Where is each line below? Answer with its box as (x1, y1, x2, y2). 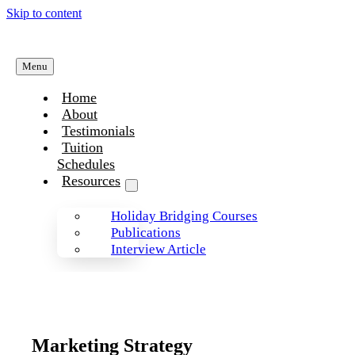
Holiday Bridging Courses (110, 208, 258, 223)
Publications (110, 225, 181, 240)
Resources (61, 173, 120, 189)
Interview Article (110, 242, 206, 257)
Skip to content (6, 6, 82, 20)
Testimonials (61, 123, 135, 139)
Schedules (56, 156, 115, 172)
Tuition (61, 139, 103, 155)
